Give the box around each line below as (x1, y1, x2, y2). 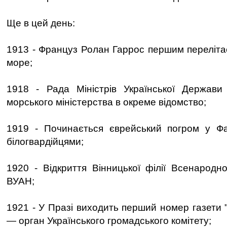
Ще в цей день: (7, 18, 75, 28)
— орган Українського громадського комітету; (7, 215, 211, 226)
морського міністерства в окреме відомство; (7, 97, 206, 107)
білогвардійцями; (7, 136, 84, 147)
